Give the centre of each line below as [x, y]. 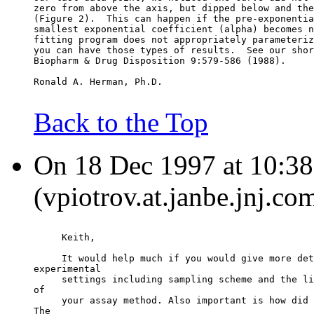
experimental [67, 269]
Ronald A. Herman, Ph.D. [98, 82]
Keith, [64, 238]
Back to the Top [121, 123]
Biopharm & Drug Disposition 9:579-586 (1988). [160, 61]
